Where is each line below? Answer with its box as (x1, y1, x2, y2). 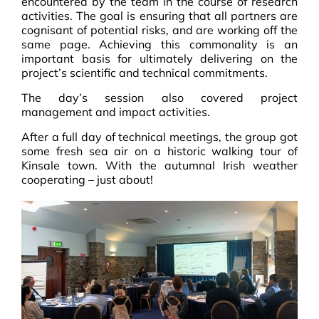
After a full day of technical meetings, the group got (21, 129, 298, 144)
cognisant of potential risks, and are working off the (21, 22, 298, 37)
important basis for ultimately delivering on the (21, 51, 298, 66)
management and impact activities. (21, 104, 213, 119)
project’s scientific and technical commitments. (21, 65, 271, 80)
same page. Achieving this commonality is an (21, 36, 298, 51)
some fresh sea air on (21, 143, 154, 158)
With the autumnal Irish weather (98, 157, 298, 172)
